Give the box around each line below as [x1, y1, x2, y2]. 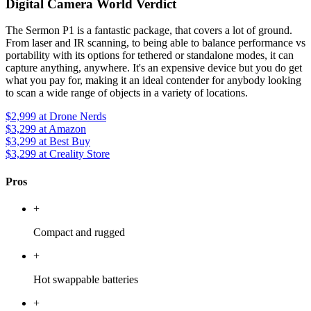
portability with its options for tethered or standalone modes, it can [6, 49, 294, 62]
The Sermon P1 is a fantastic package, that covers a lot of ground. [6, 24, 292, 37]
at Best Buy [36, 135, 90, 148]
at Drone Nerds [36, 110, 106, 123]
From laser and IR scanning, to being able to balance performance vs [6, 37, 305, 49]
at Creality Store [36, 148, 110, 160]
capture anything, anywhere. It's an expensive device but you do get [6, 62, 302, 74]
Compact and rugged [33, 226, 125, 238]
